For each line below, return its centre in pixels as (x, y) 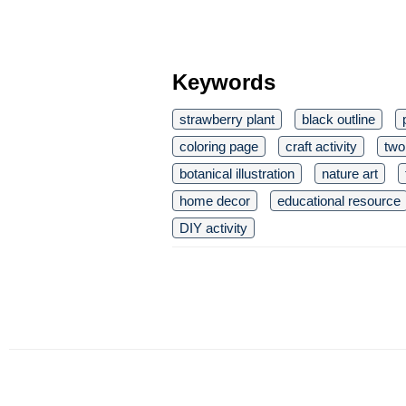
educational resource (339, 201)
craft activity (321, 146)
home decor (215, 201)
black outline (338, 119)
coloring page (219, 146)
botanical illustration (237, 174)
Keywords (224, 82)
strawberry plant (227, 119)
